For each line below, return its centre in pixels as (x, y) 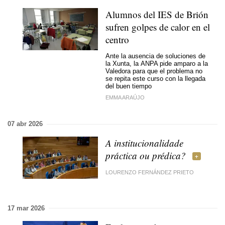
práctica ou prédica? (146, 155)
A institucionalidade (144, 143)
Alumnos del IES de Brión (157, 14)
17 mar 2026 (26, 208)
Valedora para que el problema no (154, 71)
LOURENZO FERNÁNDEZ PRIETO (150, 172)
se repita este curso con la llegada (155, 78)
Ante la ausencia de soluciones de (155, 56)
